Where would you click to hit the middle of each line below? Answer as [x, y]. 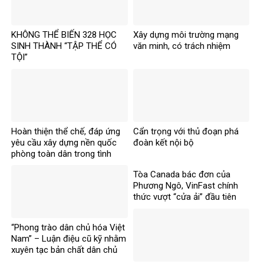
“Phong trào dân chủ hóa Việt [68, 228]
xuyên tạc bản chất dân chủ [64, 250]
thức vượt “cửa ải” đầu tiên [184, 197]
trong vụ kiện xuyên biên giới [187, 208]
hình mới [28, 165]
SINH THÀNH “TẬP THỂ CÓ [64, 46]
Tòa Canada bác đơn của [181, 175]
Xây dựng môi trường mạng [186, 35]
